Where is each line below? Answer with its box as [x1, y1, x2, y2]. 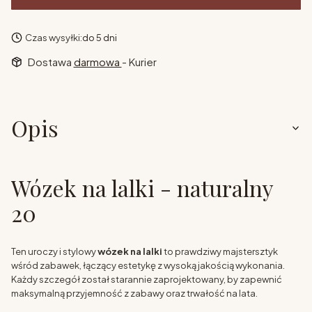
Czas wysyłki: [24, 31, 82, 43]
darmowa [73, 54, 122, 68]
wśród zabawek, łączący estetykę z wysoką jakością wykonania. [11, 259, 285, 271]
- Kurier [121, 54, 157, 68]
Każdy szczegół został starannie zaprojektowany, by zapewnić [11, 273, 282, 285]
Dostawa [27, 54, 74, 68]
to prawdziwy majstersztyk [162, 245, 278, 257]
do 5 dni [81, 31, 117, 43]
